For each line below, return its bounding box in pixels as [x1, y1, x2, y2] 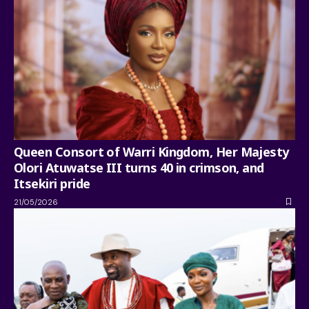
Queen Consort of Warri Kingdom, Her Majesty [14, 143, 289, 160]
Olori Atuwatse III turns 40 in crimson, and [14, 159, 264, 176]
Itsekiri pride [14, 175, 90, 192]
